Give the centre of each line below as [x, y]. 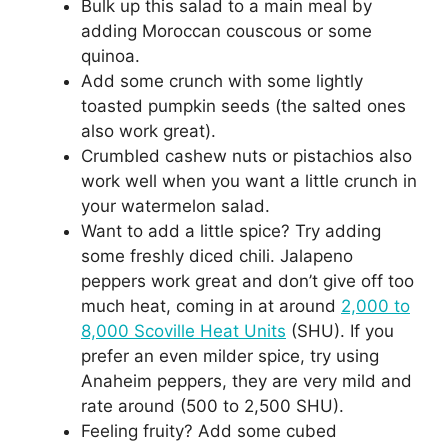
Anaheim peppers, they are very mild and [246, 380]
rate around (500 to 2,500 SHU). [215, 405]
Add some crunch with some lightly [222, 80]
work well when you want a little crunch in [249, 180]
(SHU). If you [340, 330]
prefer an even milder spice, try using [230, 355]
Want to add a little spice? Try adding [231, 230]
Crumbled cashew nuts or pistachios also [246, 155]
